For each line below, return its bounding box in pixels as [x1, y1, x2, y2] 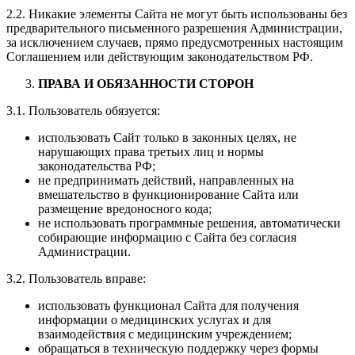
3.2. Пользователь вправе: [6, 271, 146, 285]
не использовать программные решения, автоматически [38, 216, 341, 230]
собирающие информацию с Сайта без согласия [38, 230, 296, 244]
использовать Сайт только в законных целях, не [38, 130, 296, 144]
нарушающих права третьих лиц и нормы [38, 144, 264, 158]
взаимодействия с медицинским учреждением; [38, 326, 292, 341]
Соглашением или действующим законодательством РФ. [6, 49, 313, 63]
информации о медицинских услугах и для [38, 312, 271, 326]
